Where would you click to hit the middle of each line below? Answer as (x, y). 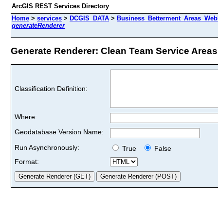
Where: (26, 117)
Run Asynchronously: (47, 147)
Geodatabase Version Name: (59, 132)
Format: (27, 161)
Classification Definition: (51, 88)
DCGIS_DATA (89, 18)
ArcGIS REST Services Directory (60, 6)
